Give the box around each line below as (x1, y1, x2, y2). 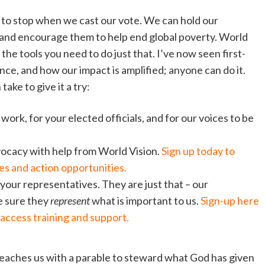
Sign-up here (201, 194, 259, 208)
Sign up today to (161, 144, 235, 158)
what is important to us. (90, 194, 201, 208)
